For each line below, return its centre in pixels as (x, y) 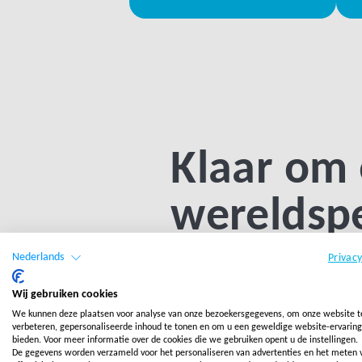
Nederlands (38, 258)
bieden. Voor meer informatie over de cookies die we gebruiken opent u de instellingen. (185, 340)
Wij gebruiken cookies (65, 295)
